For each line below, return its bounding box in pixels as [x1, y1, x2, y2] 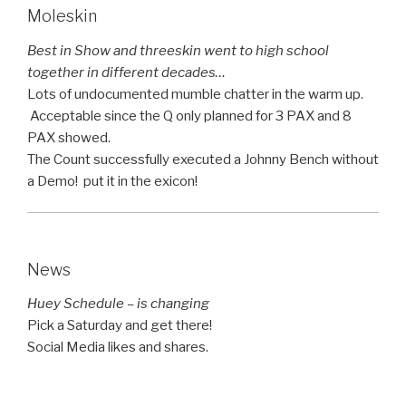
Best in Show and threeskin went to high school [27, 42, 329, 59]
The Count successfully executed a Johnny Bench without [27, 150, 379, 168]
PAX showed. [27, 129, 111, 146]
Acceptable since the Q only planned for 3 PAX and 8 [27, 107, 352, 124]
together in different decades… [27, 63, 226, 81]
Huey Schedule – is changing [27, 295, 209, 313]
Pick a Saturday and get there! [27, 317, 212, 334]
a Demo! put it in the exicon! [27, 172, 198, 189]
